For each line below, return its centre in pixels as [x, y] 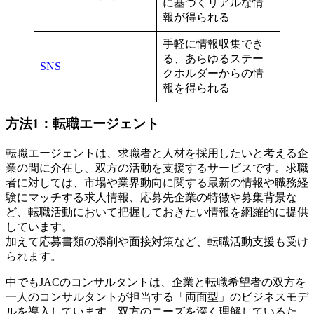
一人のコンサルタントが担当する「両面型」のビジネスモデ [157, 296]
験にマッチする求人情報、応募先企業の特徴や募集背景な [151, 197]
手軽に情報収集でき [213, 43]
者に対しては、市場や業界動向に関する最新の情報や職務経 [157, 182]
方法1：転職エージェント [82, 124]
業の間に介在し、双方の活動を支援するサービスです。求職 [157, 168]
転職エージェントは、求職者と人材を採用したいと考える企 [157, 153]
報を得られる [196, 88]
